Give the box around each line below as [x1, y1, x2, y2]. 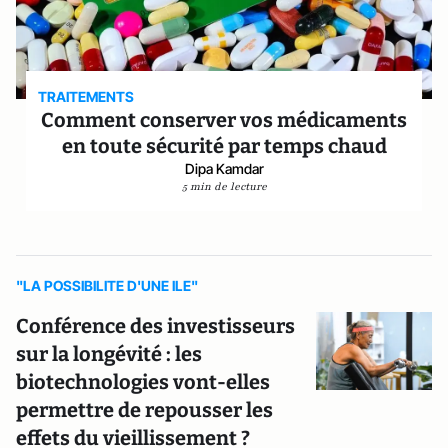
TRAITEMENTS [38, 88, 135, 105]
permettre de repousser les [16, 398, 273, 422]
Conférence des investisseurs [16, 314, 295, 338]
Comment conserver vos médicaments [41, 108, 407, 132]
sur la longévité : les [16, 342, 202, 366]
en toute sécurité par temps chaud [61, 134, 387, 158]
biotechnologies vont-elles [16, 370, 270, 394]
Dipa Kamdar [184, 160, 264, 177]
